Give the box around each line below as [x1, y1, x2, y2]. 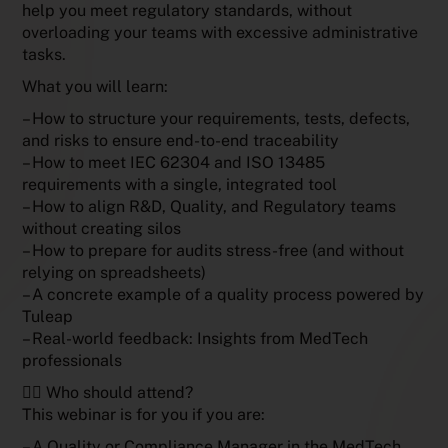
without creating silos [22, 218, 182, 238]
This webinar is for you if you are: [22, 404, 266, 424]
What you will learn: [22, 76, 169, 96]
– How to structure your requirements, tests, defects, [22, 108, 411, 128]
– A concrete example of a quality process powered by [22, 284, 425, 304]
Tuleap [22, 306, 74, 326]
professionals [22, 350, 123, 370]
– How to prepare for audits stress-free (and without [22, 240, 405, 260]
